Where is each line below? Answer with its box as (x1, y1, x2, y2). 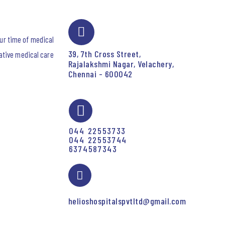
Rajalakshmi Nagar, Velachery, (68, 58, 174, 69)
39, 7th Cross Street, (68, 48, 141, 59)
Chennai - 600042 (68, 68, 133, 79)
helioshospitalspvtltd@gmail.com (68, 195, 186, 206)
